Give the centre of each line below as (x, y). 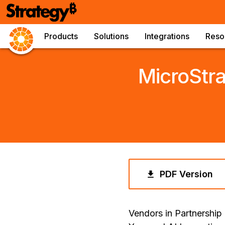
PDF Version (186, 174)
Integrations (167, 36)
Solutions (111, 36)
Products (61, 36)
